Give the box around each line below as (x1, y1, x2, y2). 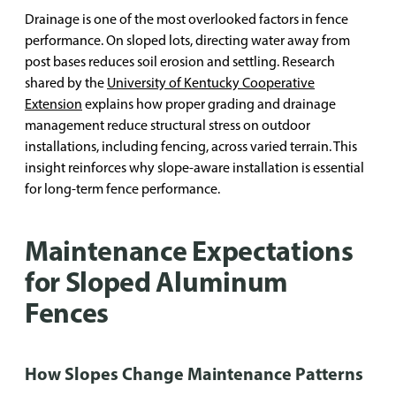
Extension (25, 95, 82, 112)
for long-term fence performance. (25, 180, 220, 197)
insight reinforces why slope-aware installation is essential (25, 159, 364, 176)
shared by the (25, 74, 107, 91)
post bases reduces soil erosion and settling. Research (25, 53, 335, 70)
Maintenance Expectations (25, 232, 354, 268)
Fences (25, 294, 110, 330)
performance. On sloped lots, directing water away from (25, 32, 350, 49)
